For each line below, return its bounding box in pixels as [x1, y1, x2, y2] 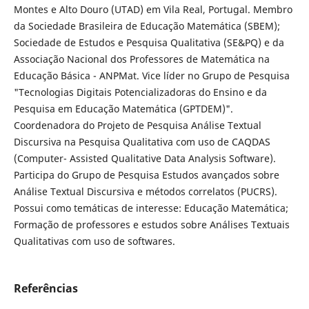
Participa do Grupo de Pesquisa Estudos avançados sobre [13, 168, 279, 182]
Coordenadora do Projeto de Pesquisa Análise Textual [13, 119, 261, 132]
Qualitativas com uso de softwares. [13, 235, 178, 248]
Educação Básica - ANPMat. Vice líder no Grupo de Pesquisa [13, 69, 290, 83]
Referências [13, 280, 78, 296]
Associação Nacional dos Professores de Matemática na [13, 52, 270, 66]
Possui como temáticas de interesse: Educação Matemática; [13, 201, 288, 215]
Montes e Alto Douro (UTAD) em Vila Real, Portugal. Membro [13, 3, 292, 17]
